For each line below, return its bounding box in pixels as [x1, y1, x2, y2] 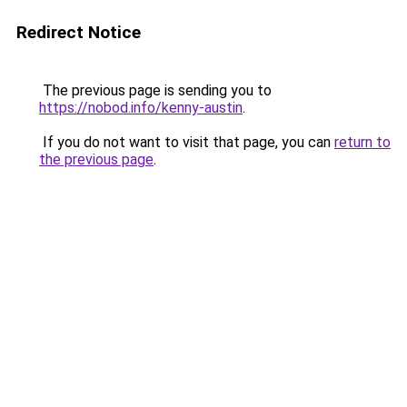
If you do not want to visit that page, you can [39, 134, 334, 151]
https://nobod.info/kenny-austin [39, 99, 243, 116]
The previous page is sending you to [39, 82, 272, 99]
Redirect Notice [16, 22, 141, 43]
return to [334, 134, 391, 151]
